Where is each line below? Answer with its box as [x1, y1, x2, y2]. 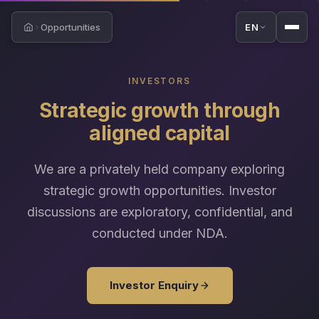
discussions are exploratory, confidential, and [26, 204, 293, 219]
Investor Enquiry [109, 278, 199, 292]
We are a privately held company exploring [34, 162, 285, 177]
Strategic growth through [38, 98, 281, 122]
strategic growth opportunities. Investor [43, 183, 276, 198]
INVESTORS [128, 75, 191, 86]
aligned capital [89, 121, 230, 145]
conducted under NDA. [91, 226, 228, 241]
